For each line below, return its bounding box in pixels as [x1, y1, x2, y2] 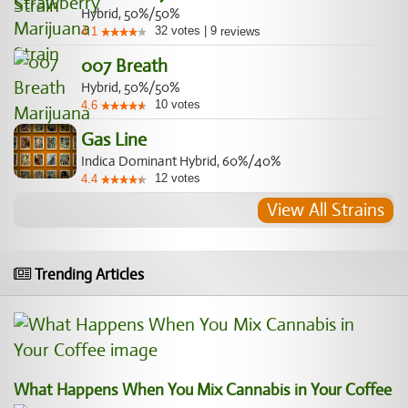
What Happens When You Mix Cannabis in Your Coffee [14, 380, 392, 400]
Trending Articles [31, 265, 144, 284]
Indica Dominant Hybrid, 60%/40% [81, 153, 280, 169]
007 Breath [81, 55, 168, 77]
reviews [217, 25, 260, 38]
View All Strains [267, 199, 384, 221]
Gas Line [81, 128, 147, 151]
